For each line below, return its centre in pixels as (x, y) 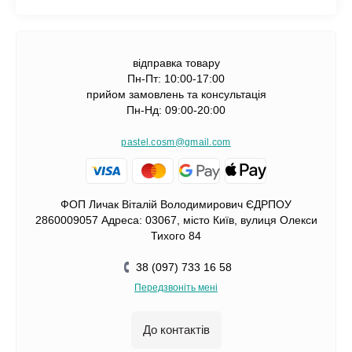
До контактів (176, 330)
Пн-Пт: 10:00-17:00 (176, 79)
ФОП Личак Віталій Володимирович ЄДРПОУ (176, 204)
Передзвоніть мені (176, 288)
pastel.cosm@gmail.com (176, 142)
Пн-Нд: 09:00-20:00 (176, 110)
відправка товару (176, 63)
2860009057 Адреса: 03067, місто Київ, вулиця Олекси (176, 220)
